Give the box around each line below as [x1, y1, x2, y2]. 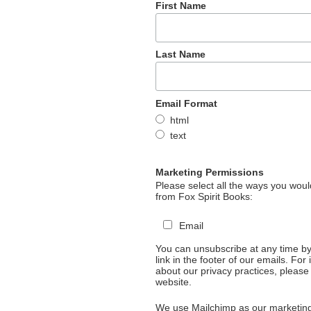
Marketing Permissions [155, 167, 264, 178]
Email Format [155, 97, 217, 109]
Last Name [155, 49, 205, 60]
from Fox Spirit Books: [155, 191, 253, 203]
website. [155, 276, 192, 288]
